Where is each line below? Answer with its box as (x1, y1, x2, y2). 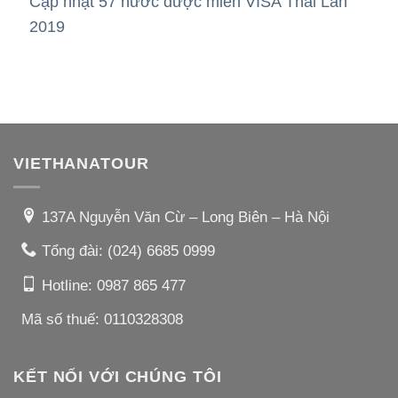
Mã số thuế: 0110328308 (20, 311, 183, 329)
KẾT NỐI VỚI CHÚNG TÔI (13, 368, 222, 386)
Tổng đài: (41, 243, 107, 260)
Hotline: (41, 276, 97, 294)
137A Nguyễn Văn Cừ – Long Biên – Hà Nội (41, 208, 330, 226)
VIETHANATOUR (13, 154, 149, 172)
